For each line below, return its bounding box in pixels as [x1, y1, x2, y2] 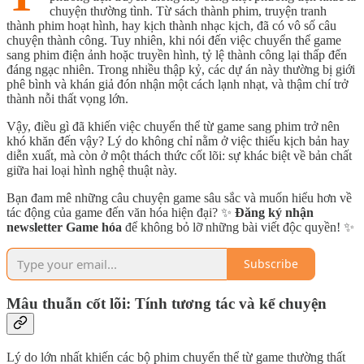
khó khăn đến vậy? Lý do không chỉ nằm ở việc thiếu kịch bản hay [6, 133, 349, 148]
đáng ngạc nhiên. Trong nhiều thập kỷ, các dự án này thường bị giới [6, 62, 355, 76]
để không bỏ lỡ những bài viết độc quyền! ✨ [122, 219, 354, 234]
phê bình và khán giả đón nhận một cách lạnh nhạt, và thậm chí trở [6, 76, 348, 91]
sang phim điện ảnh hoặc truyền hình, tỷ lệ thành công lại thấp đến [6, 47, 347, 62]
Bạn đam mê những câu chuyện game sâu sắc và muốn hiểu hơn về [6, 190, 352, 205]
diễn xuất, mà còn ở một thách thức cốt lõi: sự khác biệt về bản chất [6, 148, 352, 162]
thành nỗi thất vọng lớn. [6, 91, 128, 106]
